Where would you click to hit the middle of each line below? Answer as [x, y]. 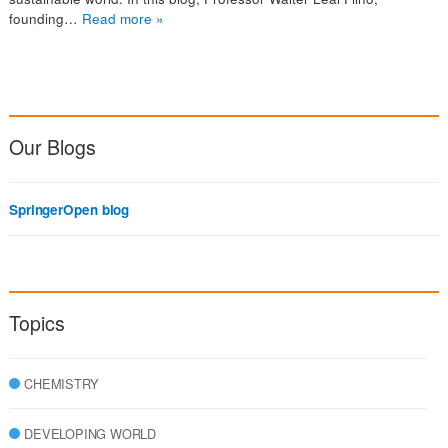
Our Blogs [52, 147]
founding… [45, 18]
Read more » [122, 18]
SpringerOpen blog [69, 209]
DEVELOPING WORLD [90, 433]
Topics [36, 323]
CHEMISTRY [61, 383]
